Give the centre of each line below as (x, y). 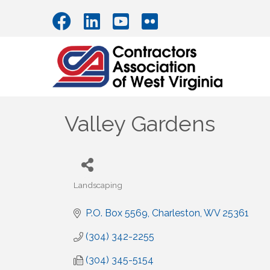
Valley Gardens (140, 124)
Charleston (176, 213)
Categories (94, 193)
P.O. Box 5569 (117, 213)
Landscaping (98, 185)
